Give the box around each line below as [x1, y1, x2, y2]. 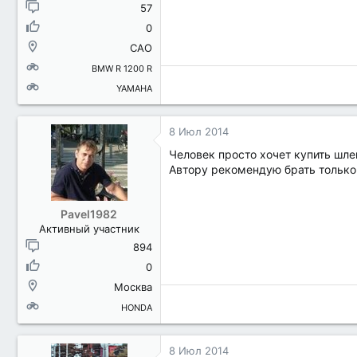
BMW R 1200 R [92, 63, 152, 74]
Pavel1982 [61, 207, 117, 221]
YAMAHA [116, 83, 152, 94]
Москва [114, 280, 152, 293]
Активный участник [38, 222, 139, 235]
